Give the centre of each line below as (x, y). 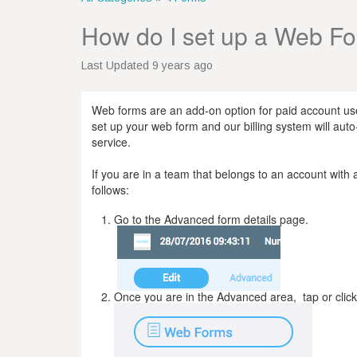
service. (111, 141)
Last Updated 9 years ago (147, 65)
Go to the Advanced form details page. (211, 219)
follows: (110, 189)
